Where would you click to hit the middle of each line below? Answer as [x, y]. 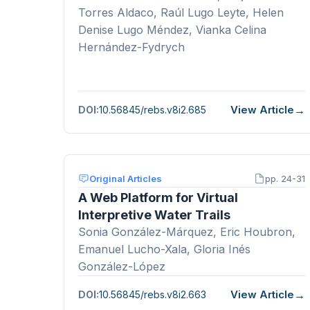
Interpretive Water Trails [154, 215]
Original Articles [126, 178]
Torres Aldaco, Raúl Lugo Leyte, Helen [181, 12]
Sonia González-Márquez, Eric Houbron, [187, 231]
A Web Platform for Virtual [158, 197]
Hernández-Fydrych [131, 47]
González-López [122, 266]
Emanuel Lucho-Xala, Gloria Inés [164, 249]
